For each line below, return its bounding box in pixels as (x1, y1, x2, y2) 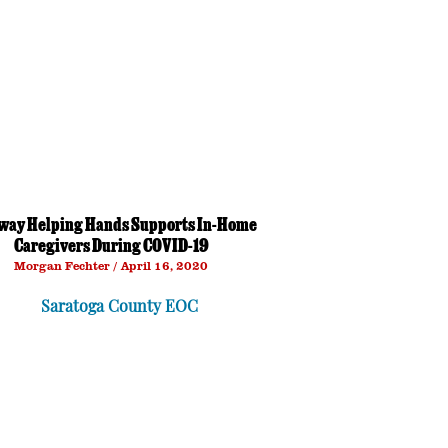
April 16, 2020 (118, 257, 208, 274)
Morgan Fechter (14, 257, 113, 274)
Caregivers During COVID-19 (13, 238, 209, 258)
